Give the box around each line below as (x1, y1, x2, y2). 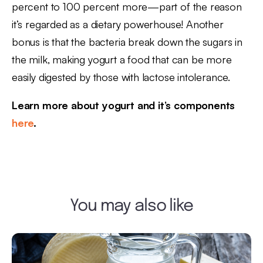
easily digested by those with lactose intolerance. (12, 70, 231, 83)
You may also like (70, 198, 193, 215)
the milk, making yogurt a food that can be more (12, 53, 232, 66)
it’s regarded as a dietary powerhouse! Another (12, 18, 224, 31)
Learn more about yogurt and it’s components (12, 99, 235, 112)
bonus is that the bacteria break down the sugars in (12, 35, 242, 48)
